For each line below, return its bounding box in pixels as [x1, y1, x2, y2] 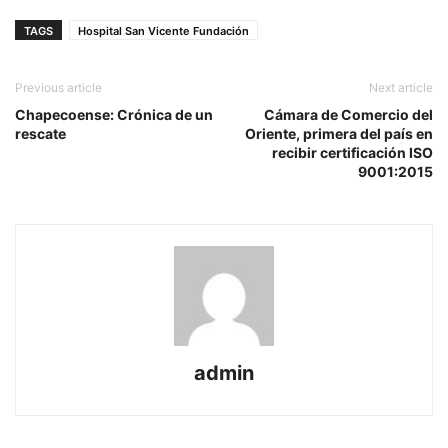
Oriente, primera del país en [245, 125, 433, 143]
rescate [15, 125, 66, 143]
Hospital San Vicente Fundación [78, 24, 249, 39]
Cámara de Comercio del [264, 106, 433, 124]
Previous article [15, 80, 102, 96]
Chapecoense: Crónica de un [15, 106, 213, 124]
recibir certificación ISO [272, 144, 433, 162]
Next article [369, 80, 433, 96]
